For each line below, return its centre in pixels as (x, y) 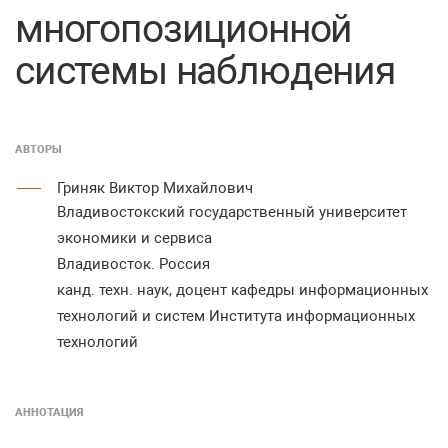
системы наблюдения (205, 71)
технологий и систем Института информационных (236, 316)
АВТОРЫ (38, 149)
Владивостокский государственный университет (232, 212)
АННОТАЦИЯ (49, 412)
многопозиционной (184, 29)
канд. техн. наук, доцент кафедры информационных (242, 290)
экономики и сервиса (134, 238)
